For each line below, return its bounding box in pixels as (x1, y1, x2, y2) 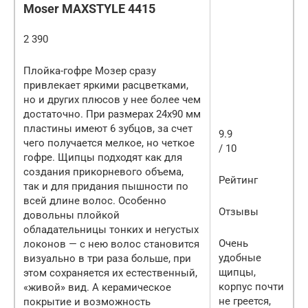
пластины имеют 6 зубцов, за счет (23, 122, 192, 135)
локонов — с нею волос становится (23, 237, 199, 250)
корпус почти (219, 280, 284, 293)
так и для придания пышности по (23, 179, 188, 192)
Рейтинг (219, 173, 258, 186)
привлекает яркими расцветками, (23, 78, 188, 91)
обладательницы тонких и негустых (23, 223, 199, 236)
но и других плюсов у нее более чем (23, 93, 201, 106)
